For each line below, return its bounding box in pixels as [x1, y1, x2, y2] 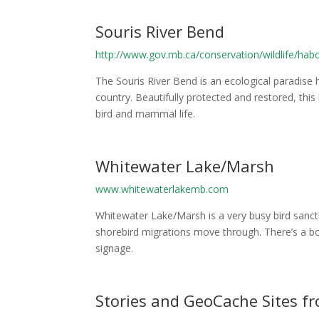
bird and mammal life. [95, 106, 196, 120]
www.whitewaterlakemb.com [95, 182, 229, 196]
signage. [95, 241, 134, 255]
